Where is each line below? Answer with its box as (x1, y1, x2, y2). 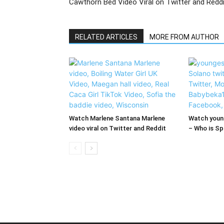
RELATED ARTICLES (75, 33, 137, 41)
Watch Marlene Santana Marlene (69, 114, 165, 122)
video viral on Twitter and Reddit (69, 124, 166, 132)
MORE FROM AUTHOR (149, 33, 219, 41)
